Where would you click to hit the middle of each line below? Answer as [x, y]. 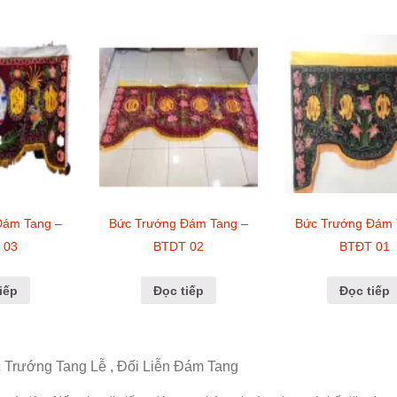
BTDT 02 [178, 246]
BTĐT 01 [365, 246]
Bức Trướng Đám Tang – [178, 223]
